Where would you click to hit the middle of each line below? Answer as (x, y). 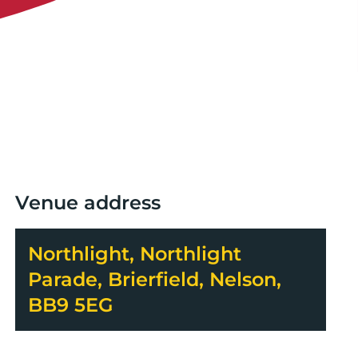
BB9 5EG (70, 304)
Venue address (88, 202)
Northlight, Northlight (134, 253)
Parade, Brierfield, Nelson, (154, 279)
